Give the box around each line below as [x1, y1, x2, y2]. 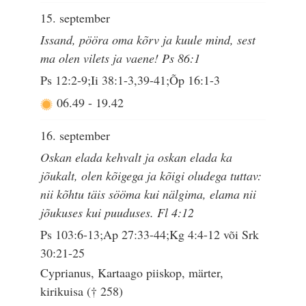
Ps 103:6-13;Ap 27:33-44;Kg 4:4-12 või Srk [40, 226, 260, 243]
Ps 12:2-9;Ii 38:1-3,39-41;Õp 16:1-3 [40, 72, 221, 89]
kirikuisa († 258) [40, 283, 124, 300]
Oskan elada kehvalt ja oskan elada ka [40, 148, 233, 165]
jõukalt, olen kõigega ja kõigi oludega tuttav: [40, 167, 262, 184]
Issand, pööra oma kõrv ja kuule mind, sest [40, 31, 256, 48]
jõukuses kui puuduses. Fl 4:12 [40, 204, 195, 221]
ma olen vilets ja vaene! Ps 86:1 [40, 49, 201, 66]
